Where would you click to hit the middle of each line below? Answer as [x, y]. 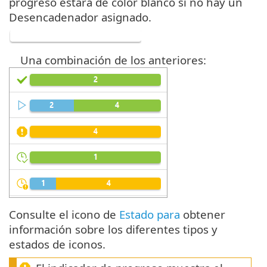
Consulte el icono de [64, 214]
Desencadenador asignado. [80, 17]
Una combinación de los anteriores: [113, 60]
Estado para [150, 214]
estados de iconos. [57, 244]
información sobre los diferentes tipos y [113, 229]
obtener [203, 214]
